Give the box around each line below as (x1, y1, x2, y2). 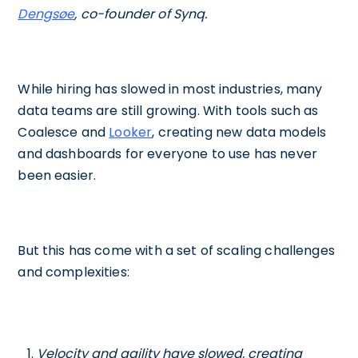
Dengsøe (18, 5, 75, 24)
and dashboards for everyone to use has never (18, 145, 317, 164)
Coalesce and (18, 123, 109, 142)
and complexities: (18, 263, 129, 282)
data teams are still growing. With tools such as (18, 101, 319, 121)
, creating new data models (152, 123, 327, 142)
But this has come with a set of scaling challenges (18, 241, 335, 261)
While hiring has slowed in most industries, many (18, 80, 323, 99)
